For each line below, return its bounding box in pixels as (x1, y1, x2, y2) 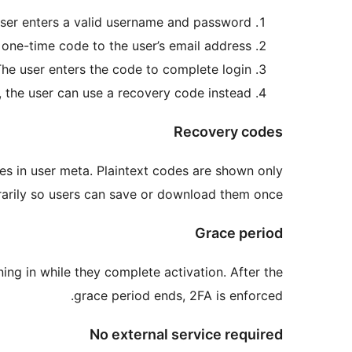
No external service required (90, 325, 283, 343)
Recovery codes (174, 123, 283, 140)
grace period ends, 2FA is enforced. (74, 287, 283, 303)
